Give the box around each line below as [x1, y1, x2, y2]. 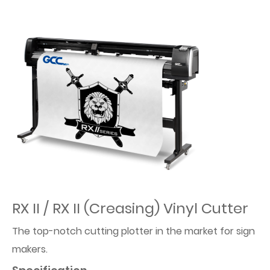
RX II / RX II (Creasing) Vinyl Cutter [12, 198, 248, 218]
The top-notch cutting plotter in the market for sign [12, 224, 255, 238]
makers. [12, 242, 48, 256]
